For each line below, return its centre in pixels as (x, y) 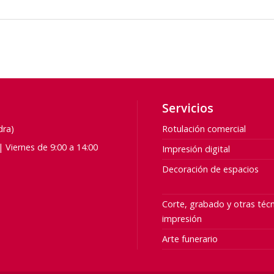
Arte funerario (190, 239)
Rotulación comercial (204, 128)
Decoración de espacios (210, 169)
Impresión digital (196, 149)
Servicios (187, 108)
